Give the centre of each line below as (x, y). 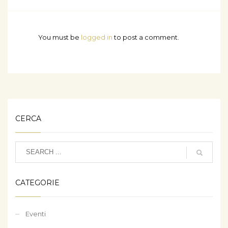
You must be (60, 37)
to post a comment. (147, 37)
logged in (97, 37)
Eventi (36, 213)
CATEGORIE (37, 182)
